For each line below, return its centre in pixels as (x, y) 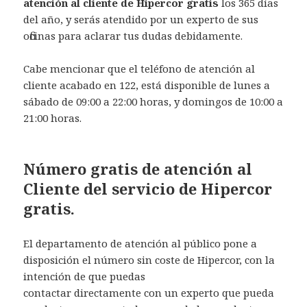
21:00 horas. (53, 118)
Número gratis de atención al (138, 168)
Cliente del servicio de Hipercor (148, 188)
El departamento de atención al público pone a (140, 243)
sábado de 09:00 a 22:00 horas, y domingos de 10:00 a (153, 101)
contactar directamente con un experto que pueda (149, 292)
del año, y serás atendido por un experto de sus (141, 19)
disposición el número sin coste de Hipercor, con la (149, 259)
